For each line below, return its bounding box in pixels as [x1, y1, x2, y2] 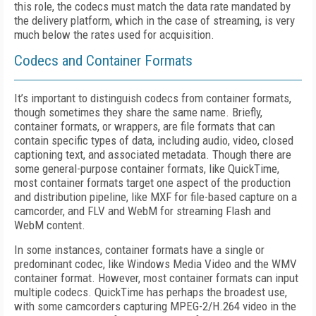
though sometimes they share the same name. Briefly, [14, 105, 262, 119]
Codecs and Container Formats [14, 52, 193, 69]
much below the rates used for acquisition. [14, 28, 214, 42]
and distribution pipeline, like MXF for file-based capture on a [14, 190, 297, 204]
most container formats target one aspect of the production [14, 176, 291, 190]
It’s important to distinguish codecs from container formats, [14, 91, 291, 105]
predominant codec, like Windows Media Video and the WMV [14, 257, 297, 271]
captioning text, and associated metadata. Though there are [14, 147, 291, 162]
